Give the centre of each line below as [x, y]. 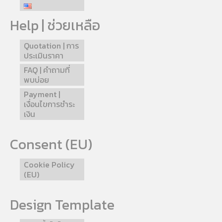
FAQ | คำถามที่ [47, 70]
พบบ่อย [36, 80]
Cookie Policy [49, 165]
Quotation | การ [51, 46]
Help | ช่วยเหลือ [55, 26]
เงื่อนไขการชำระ [49, 104]
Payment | [42, 94]
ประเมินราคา [44, 56]
